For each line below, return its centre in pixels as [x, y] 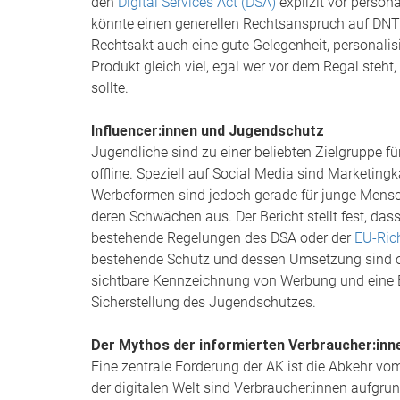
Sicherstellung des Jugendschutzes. [204, 302]
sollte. [110, 88]
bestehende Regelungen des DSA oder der [223, 238]
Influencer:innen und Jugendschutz [208, 131]
